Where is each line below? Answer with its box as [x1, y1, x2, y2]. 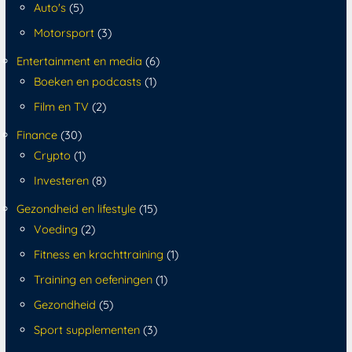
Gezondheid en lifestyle [16, 201, 137, 217]
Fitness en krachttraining [33, 247, 163, 262]
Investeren [33, 173, 89, 189]
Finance [16, 127, 58, 143]
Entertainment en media [16, 53, 143, 69]
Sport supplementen [33, 321, 140, 337]
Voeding [33, 222, 78, 237]
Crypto [33, 148, 71, 163]
